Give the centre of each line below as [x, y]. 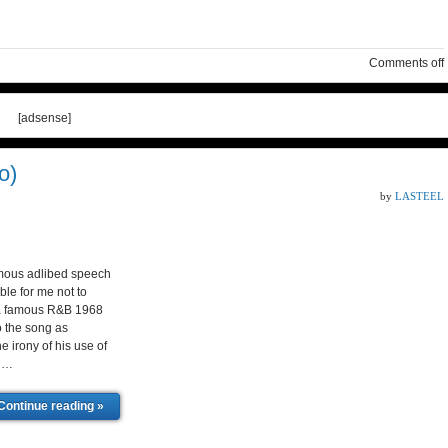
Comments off [406, 63]
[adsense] [44, 118]
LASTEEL [419, 196]
